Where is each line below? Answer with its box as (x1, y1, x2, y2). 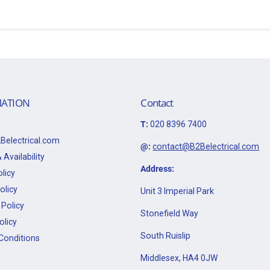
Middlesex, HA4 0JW (140, 253, 218, 263)
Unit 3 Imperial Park (140, 186, 215, 196)
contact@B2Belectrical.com (152, 141, 260, 151)
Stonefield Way (140, 208, 199, 218)
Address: (140, 163, 175, 174)
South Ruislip (140, 230, 191, 240)
